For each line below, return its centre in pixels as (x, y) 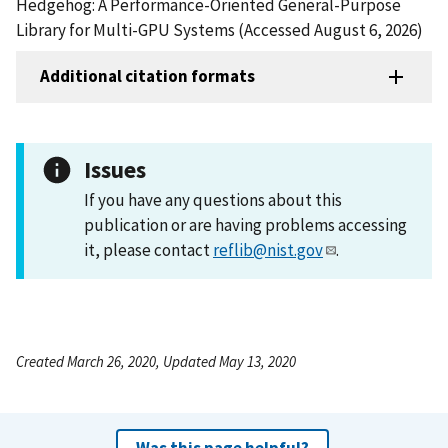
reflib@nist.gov (268, 249)
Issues (115, 169)
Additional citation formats (147, 76)
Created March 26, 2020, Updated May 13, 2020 (156, 361)
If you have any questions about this (213, 199)
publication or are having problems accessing (245, 224)
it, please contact (148, 249)
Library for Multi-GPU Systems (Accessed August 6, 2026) (219, 29)
